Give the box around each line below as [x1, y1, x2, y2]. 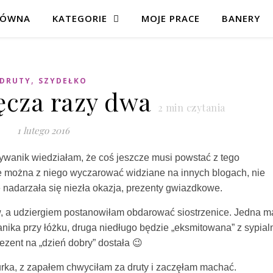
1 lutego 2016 [16, 124, 69, 136]
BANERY [222, 12, 260, 24]
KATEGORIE [52, 12, 107, 24]
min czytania [163, 101, 225, 114]
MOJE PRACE [141, 12, 200, 24]
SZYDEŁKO [38, 76, 87, 86]
